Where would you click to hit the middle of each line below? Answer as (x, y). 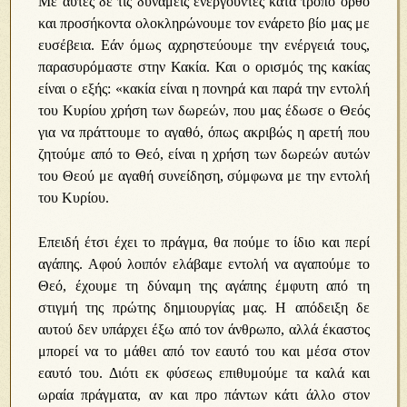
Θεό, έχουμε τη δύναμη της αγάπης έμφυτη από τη (204, 286)
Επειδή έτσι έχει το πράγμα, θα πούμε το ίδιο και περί (204, 242)
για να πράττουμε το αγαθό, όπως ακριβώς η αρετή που (204, 132)
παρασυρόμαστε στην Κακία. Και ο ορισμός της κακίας (204, 67)
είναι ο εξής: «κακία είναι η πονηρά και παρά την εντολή (204, 89)
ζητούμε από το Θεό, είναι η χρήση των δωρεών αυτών (204, 154)
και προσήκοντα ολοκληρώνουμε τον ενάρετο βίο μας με (204, 23)
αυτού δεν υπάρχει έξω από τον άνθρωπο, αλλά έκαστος (204, 329)
